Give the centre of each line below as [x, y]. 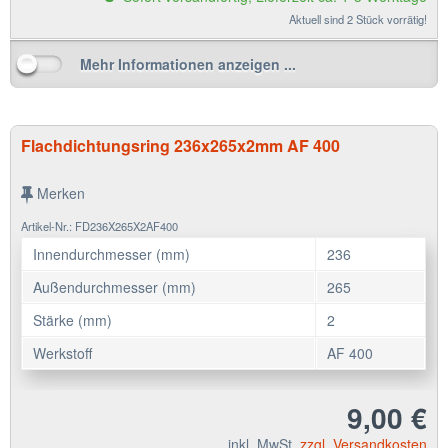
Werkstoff [63, 352]
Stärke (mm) [73, 319]
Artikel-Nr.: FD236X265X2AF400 [100, 225]
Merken [61, 192]
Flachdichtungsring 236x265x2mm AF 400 [181, 145]
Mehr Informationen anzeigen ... [188, 63]
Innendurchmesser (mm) [112, 253]
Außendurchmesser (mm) [115, 286]
